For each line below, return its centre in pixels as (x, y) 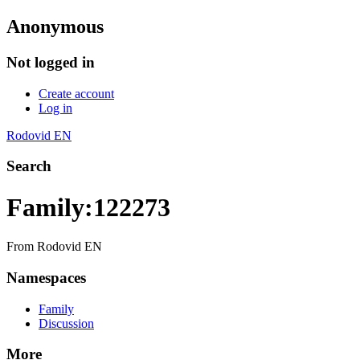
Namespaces (46, 277)
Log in (55, 108)
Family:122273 (88, 207)
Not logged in (51, 62)
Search (29, 166)
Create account (76, 93)
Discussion (66, 323)
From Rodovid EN (54, 247)
